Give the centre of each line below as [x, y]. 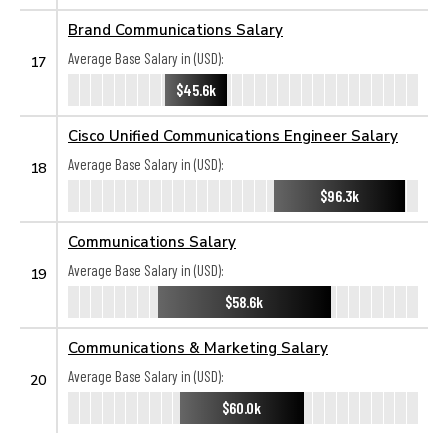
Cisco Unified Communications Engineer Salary [233, 135]
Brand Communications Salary [175, 29]
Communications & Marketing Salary [198, 347]
